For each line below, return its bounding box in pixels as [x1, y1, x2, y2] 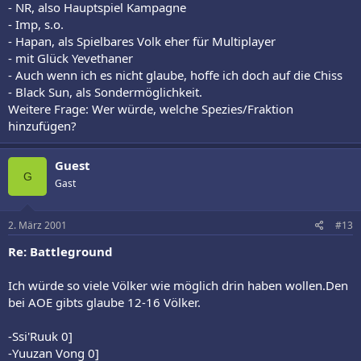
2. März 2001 [8, 218, 67, 232]
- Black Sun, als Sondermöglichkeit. [8, 84, 202, 100]
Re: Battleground [8, 243, 113, 259]
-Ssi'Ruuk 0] [8, 327, 73, 344]
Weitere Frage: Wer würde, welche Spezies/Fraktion [8, 101, 293, 117]
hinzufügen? [8, 118, 77, 134]
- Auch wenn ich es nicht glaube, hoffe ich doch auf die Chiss [8, 67, 342, 83]
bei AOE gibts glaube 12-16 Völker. [8, 293, 201, 310]
